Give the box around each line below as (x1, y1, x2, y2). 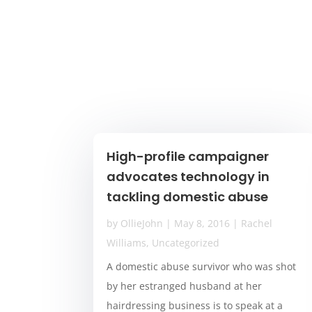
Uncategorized (152, 236, 220, 250)
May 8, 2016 (174, 217, 231, 231)
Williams (107, 236, 147, 250)
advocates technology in (107, 168, 270, 186)
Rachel (241, 217, 273, 231)
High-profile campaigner (107, 148, 270, 166)
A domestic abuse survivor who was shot (107, 260, 297, 274)
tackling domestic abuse (107, 188, 269, 206)
